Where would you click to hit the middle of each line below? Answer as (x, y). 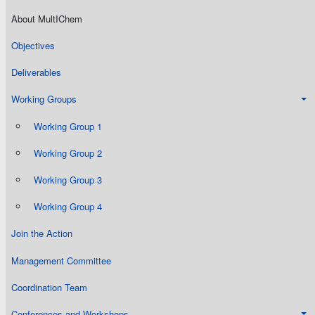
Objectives (33, 46)
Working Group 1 (68, 126)
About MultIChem (47, 18)
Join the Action (42, 233)
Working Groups (44, 99)
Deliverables (36, 72)
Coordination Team (49, 287)
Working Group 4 (68, 207)
